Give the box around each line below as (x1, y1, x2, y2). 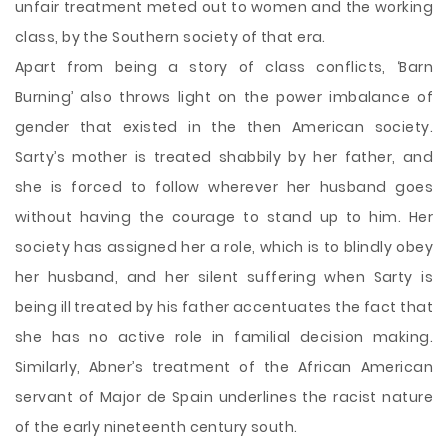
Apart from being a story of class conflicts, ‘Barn (15, 57, 433, 77)
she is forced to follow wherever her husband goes (15, 177, 433, 197)
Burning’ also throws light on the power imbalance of (15, 87, 433, 107)
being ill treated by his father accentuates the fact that (15, 297, 433, 317)
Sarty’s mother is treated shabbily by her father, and (15, 147, 433, 167)
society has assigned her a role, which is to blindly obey (15, 237, 433, 257)
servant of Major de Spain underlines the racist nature (15, 387, 433, 407)
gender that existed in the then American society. (15, 117, 433, 137)
